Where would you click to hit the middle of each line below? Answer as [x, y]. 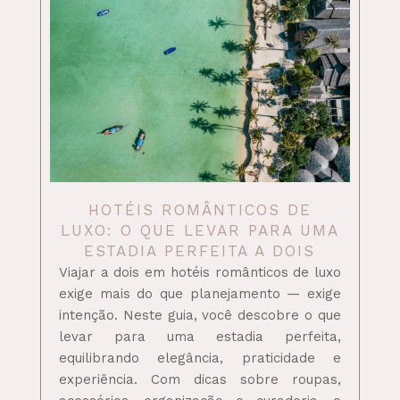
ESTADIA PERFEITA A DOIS [200, 250]
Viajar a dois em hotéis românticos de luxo [200, 272]
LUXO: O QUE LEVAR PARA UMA [200, 230]
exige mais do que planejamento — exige [200, 293]
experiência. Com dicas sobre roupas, [200, 379]
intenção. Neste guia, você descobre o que [200, 315]
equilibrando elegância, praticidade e [200, 358]
